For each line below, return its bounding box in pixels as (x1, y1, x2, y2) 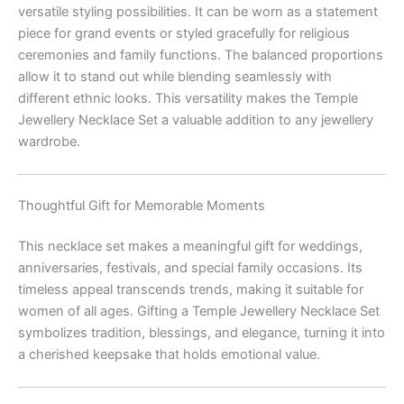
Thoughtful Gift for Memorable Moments (18, 197, 265, 214)
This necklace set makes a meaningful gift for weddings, (18, 238, 363, 255)
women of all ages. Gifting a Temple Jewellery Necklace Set (18, 303, 380, 320)
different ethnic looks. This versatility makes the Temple (18, 90, 358, 107)
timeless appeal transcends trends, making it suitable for (18, 281, 363, 298)
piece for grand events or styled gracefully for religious (18, 25, 350, 42)
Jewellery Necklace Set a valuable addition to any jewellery (18, 112, 373, 129)
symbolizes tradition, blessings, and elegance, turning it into (18, 325, 385, 342)
